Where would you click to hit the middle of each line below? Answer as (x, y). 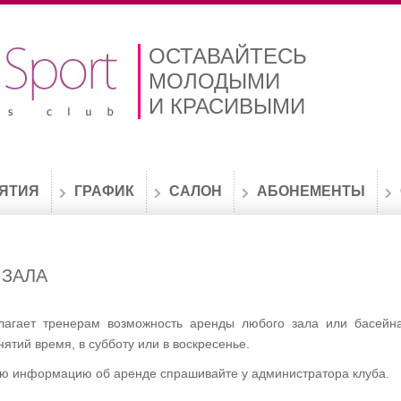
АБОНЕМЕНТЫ (311, 191)
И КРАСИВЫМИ (227, 106)
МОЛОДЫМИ (214, 81)
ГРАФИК (104, 191)
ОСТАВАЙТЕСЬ (228, 56)
